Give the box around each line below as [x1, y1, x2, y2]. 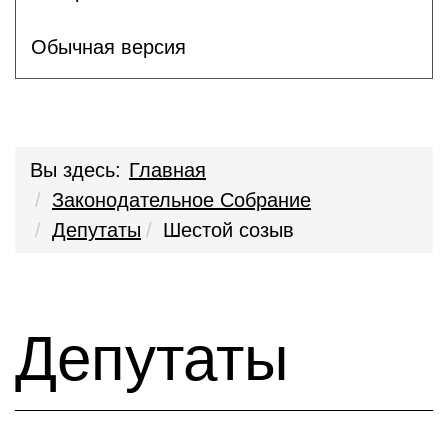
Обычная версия [31, 35, 186, 58]
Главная [129, 159, 206, 181]
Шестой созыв [163, 219, 294, 241]
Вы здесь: [30, 159, 121, 181]
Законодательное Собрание [52, 189, 311, 211]
